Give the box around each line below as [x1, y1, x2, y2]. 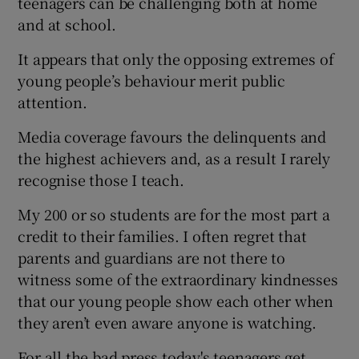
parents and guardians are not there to [18, 246, 285, 268]
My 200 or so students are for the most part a [18, 203, 330, 224]
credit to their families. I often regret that [18, 224, 307, 246]
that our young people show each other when [18, 289, 334, 311]
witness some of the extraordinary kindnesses [18, 268, 338, 289]
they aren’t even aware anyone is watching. [18, 311, 317, 333]
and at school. [18, 13, 116, 34]
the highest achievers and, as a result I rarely [18, 147, 331, 168]
